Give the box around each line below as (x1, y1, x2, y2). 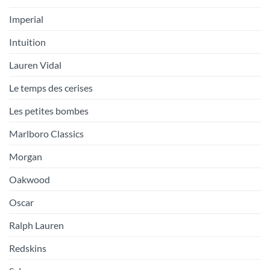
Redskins (9, 242, 46, 254)
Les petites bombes (9, 105, 89, 117)
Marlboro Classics (9, 128, 84, 140)
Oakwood (9, 174, 50, 186)
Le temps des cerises (9, 82, 93, 94)
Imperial (9, 13, 43, 25)
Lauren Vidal (9, 59, 61, 71)
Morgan (9, 151, 42, 163)
